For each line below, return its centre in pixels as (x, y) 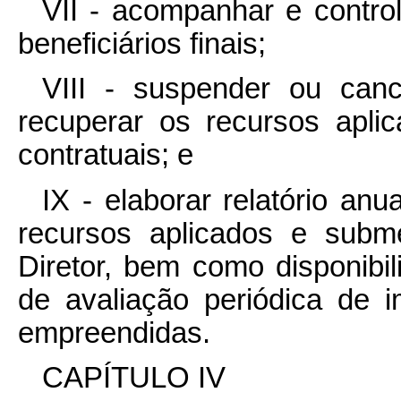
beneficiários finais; (142, 44)
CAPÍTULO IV (133, 378)
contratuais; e (106, 155)
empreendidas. (118, 333)
